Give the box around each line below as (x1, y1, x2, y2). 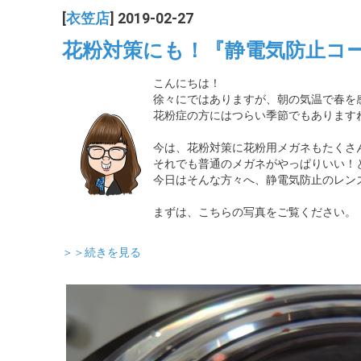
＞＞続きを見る (62, 246, 141, 259)
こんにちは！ (153, 77, 221, 89)
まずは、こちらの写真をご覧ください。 (153, 205, 356, 218)
